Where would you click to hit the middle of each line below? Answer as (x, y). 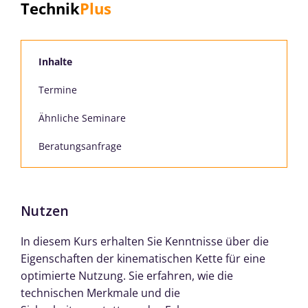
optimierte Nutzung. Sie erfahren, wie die (127, 275)
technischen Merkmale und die (100, 293)
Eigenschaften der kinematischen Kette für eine (143, 258)
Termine (58, 89)
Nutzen (45, 210)
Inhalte (55, 61)
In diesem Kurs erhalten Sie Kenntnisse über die (145, 241)
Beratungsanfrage (80, 146)
